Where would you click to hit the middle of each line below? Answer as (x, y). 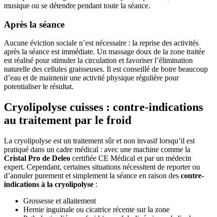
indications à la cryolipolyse (49, 185)
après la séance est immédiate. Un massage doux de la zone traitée (104, 52)
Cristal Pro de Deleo (37, 158)
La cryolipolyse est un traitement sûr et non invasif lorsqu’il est (99, 141)
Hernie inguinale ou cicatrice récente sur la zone (96, 210)
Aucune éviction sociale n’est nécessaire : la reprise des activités (101, 43)
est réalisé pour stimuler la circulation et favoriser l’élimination (98, 61)
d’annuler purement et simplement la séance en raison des (92, 176)
